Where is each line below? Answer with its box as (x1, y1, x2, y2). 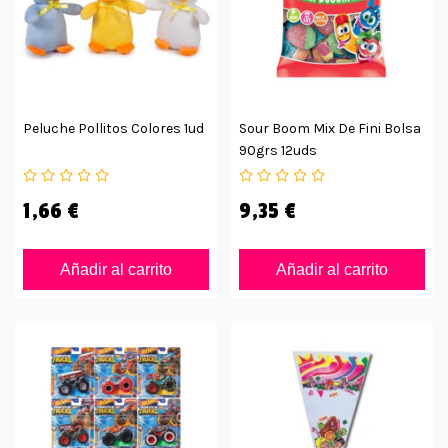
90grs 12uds (239, 141, 317, 159)
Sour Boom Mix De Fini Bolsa (239, 119, 421, 137)
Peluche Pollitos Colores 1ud (23, 119, 204, 137)
